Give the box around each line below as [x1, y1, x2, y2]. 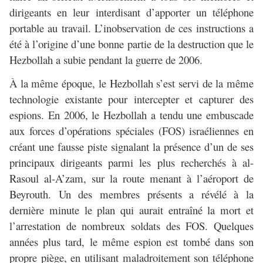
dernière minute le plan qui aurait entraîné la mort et [9, 203, 254, 218]
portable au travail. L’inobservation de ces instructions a [9, 20, 254, 35]
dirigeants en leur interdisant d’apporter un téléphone [9, 4, 254, 19]
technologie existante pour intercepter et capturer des [9, 92, 254, 107]
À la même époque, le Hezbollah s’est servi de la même [9, 76, 254, 91]
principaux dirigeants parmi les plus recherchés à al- [9, 155, 254, 170]
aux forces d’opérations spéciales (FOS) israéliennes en [9, 123, 254, 139]
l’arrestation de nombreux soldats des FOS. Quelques [9, 218, 254, 234]
